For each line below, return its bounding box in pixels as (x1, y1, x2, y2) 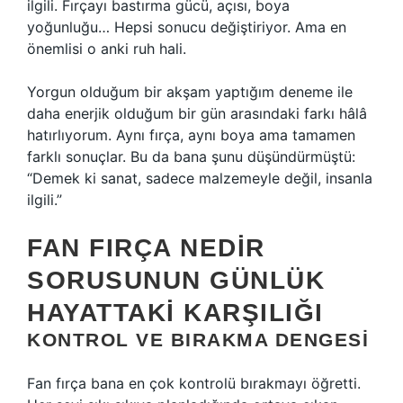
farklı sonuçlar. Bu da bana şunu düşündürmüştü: (27, 148, 355, 166)
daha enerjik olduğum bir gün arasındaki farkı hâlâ (27, 104, 367, 122)
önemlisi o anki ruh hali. (27, 40, 186, 58)
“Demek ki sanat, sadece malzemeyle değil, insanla (27, 169, 372, 187)
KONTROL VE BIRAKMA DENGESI (27, 329, 369, 350)
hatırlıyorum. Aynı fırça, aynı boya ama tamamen (27, 126, 355, 144)
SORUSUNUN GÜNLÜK (27, 266, 325, 294)
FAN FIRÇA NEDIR (27, 234, 265, 262)
